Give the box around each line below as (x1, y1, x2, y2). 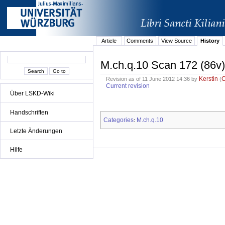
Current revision (106, 82, 150, 90)
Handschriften (10, 108, 48, 116)
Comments (127, 38, 154, 44)
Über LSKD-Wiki (10, 90, 55, 97)
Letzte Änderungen (10, 127, 62, 135)
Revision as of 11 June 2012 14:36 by (106, 76, 199, 82)
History (200, 38, 219, 44)
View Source (161, 38, 192, 44)
